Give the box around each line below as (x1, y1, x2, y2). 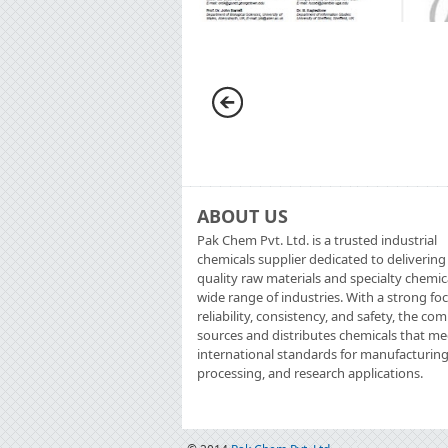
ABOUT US (197, 203, 288, 228)
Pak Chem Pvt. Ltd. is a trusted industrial (197, 230, 437, 249)
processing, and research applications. (197, 363, 423, 382)
